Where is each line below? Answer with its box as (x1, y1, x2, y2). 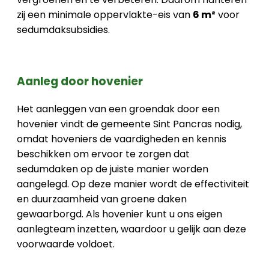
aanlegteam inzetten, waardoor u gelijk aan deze (17, 222, 246, 236)
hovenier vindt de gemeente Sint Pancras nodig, (17, 116, 242, 131)
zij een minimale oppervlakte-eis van (17, 8, 193, 22)
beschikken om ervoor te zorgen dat (17, 147, 190, 161)
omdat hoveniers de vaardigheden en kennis (17, 131, 226, 146)
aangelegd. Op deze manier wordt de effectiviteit (17, 177, 249, 191)
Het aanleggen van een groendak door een (17, 101, 220, 116)
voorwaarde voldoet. (17, 237, 115, 251)
